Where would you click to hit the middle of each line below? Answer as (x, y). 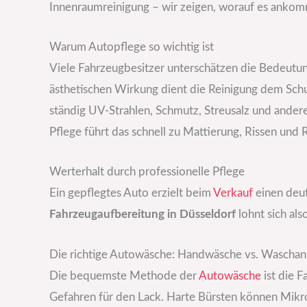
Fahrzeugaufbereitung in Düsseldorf (143, 214)
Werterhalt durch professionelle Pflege (147, 172)
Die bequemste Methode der (124, 275)
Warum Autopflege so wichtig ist (132, 47)
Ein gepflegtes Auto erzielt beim (131, 193)
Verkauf (233, 193)
